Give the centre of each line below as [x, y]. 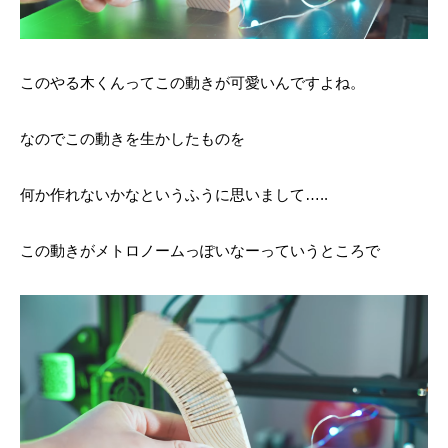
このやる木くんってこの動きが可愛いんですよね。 [192, 83]
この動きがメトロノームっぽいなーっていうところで [200, 251]
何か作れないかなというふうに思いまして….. [174, 195]
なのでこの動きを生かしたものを [132, 139]
